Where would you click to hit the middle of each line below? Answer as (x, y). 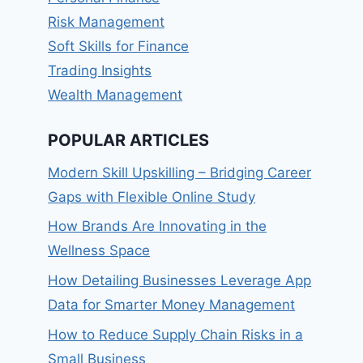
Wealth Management (115, 95)
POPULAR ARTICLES (129, 140)
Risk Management (107, 22)
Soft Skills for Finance (119, 47)
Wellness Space (99, 251)
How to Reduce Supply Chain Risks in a (176, 335)
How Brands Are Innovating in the (158, 226)
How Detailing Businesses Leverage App (180, 281)
